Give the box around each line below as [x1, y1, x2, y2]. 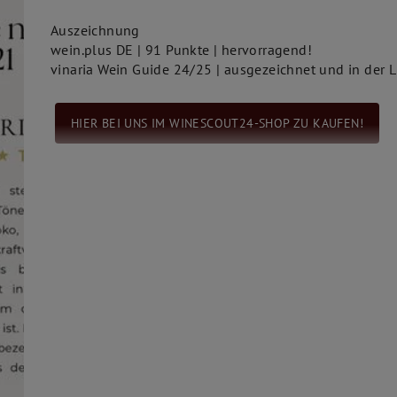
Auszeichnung [51, 20, 140, 39]
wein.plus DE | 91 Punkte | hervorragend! [51, 40, 312, 58]
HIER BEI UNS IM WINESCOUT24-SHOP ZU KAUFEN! [70, 113, 363, 131]
